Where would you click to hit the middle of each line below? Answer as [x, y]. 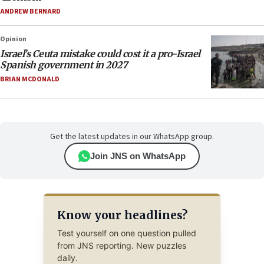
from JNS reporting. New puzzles [121, 246]
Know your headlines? [122, 215]
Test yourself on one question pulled [126, 233]
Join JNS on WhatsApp [138, 156]
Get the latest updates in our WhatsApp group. [132, 137]
